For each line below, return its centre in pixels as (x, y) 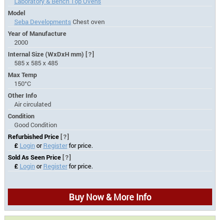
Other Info (23, 96)
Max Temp (23, 75)
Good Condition (35, 125)
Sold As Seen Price (35, 157)
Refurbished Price (34, 137)
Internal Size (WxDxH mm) (47, 54)
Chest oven (88, 22)
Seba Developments (42, 22)
